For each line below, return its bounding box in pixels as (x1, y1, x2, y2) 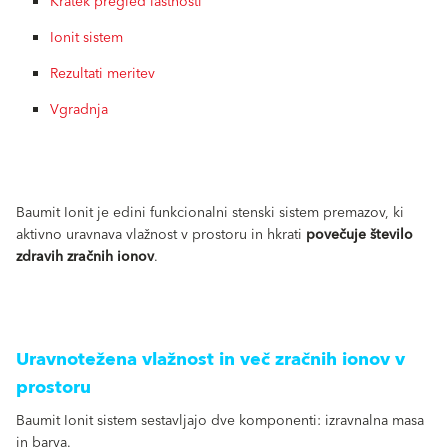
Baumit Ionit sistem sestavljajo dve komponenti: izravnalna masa (16, 409, 424, 433)
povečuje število (306, 223, 413, 247)
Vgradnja (50, 98, 108, 122)
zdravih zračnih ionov (16, 245, 154, 269)
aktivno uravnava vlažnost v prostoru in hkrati (16, 223, 306, 247)
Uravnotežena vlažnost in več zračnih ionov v (16, 344, 405, 375)
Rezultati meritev (50, 62, 155, 86)
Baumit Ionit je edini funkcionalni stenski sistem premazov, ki (16, 201, 404, 225)
